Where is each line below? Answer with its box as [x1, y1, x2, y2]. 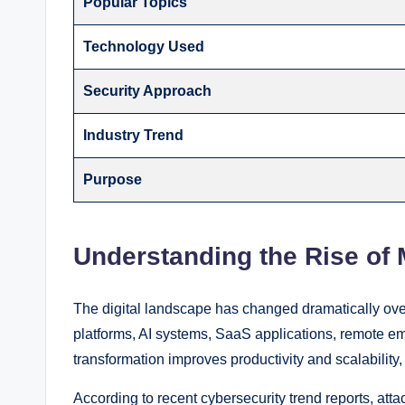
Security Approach [83, 83, 212, 99]
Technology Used [83, 39, 205, 55]
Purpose [83, 172, 143, 188]
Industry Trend [83, 127, 184, 144]
